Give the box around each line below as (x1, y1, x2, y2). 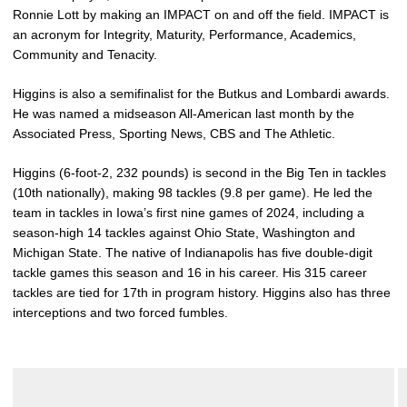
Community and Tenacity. (13, 47, 157, 62)
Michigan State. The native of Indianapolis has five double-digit (13, 245, 372, 260)
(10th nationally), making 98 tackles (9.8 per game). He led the (13, 185, 372, 200)
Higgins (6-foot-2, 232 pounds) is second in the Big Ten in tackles (13, 165, 386, 180)
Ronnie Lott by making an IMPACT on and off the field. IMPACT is (13, 7, 389, 22)
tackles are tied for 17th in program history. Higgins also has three (13, 285, 391, 300)
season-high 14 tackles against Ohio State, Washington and (13, 225, 355, 240)
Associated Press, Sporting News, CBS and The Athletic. (13, 126, 335, 141)
